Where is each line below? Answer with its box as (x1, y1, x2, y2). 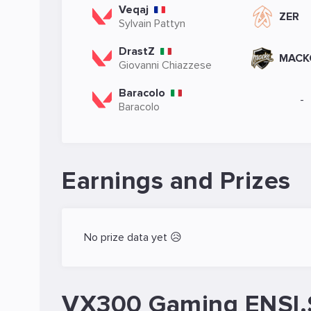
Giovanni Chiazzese (119, 58, 212, 72)
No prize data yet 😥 (84, 230, 182, 244)
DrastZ (119, 44, 155, 58)
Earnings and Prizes (62, 166, 291, 196)
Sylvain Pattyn (119, 17, 185, 31)
